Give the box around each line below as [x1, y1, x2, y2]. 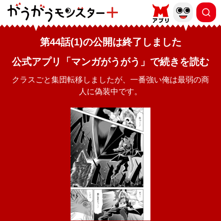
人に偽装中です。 [79, 87, 142, 96]
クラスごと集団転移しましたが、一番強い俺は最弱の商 [12, 75, 209, 84]
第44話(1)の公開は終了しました [39, 37, 182, 47]
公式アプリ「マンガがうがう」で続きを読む [12, 56, 209, 67]
